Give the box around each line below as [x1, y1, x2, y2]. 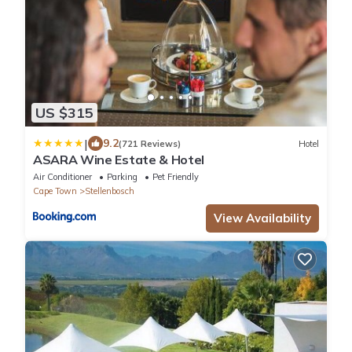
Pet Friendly [152, 171, 199, 183]
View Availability [214, 211, 311, 226]
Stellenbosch [85, 185, 134, 197]
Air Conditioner [33, 171, 92, 183]
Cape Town [33, 185, 77, 197]
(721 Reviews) [119, 137, 181, 149]
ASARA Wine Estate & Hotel [33, 152, 204, 168]
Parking [107, 171, 137, 183]
